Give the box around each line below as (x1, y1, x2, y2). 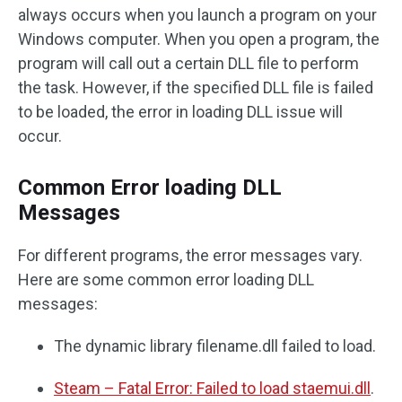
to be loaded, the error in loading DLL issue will (18, 102, 343, 121)
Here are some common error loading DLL (18, 270, 314, 289)
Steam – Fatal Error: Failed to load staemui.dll (54, 379, 371, 398)
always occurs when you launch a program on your (18, 5, 377, 24)
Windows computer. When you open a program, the (18, 30, 380, 48)
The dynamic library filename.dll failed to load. (54, 336, 376, 355)
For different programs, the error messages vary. (18, 246, 363, 265)
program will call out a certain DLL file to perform (18, 54, 359, 73)
